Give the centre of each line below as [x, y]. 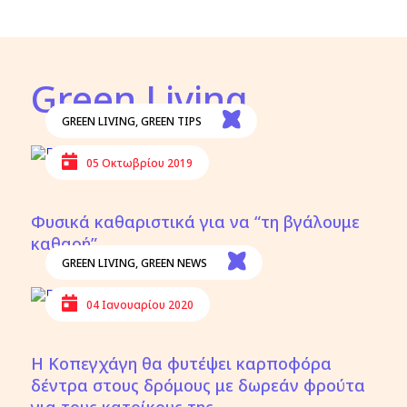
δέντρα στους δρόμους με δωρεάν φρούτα [199, 385]
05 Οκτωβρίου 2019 [139, 163]
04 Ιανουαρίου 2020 [139, 304]
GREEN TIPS [171, 121]
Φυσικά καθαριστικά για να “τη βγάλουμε [196, 222]
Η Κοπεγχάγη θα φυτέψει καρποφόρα [182, 363]
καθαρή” [65, 243]
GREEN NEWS [174, 263]
